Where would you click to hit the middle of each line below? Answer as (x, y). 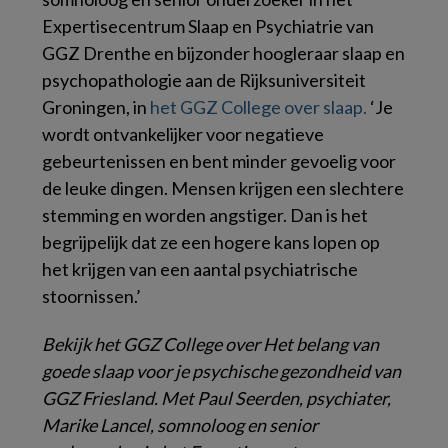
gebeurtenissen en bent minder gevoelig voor (219, 160)
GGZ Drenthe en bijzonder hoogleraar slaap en (223, 52)
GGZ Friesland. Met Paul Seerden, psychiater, (216, 397)
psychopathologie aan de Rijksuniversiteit (204, 79)
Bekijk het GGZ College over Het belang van (210, 343)
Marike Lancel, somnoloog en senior (180, 424)
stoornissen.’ (91, 295)
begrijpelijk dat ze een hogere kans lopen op (211, 241)
